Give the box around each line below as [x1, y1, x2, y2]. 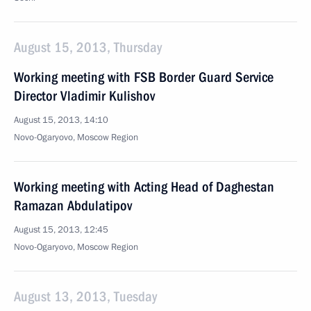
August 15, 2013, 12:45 [14, 224, 108, 236]
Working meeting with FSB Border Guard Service [14, 69, 274, 85]
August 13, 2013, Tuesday [14, 288, 157, 305]
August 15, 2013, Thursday [14, 39, 162, 56]
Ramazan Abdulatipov [14, 197, 132, 214]
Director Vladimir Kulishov [14, 87, 155, 104]
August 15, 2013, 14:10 [14, 114, 108, 126]
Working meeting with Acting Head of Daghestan [14, 178, 274, 195]
